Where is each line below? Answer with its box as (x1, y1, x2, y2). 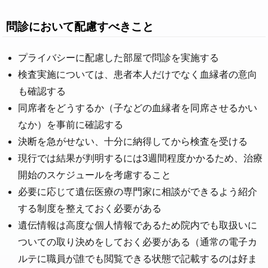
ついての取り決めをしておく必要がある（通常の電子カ (18, 237, 257, 248)
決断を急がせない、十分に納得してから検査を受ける (18, 136, 248, 147)
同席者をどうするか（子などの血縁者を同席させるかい (18, 103, 257, 114)
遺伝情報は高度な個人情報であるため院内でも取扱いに (18, 220, 257, 231)
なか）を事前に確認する (18, 120, 123, 130)
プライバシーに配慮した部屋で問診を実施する (18, 53, 219, 63)
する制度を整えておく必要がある (18, 203, 162, 214)
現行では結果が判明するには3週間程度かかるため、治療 (18, 153, 263, 164)
